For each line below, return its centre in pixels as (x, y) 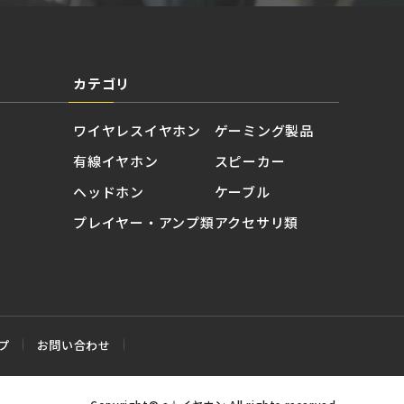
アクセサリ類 (256, 222)
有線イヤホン (116, 161)
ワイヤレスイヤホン (137, 130)
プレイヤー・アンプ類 (144, 222)
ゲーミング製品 (264, 130)
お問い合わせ (73, 344)
